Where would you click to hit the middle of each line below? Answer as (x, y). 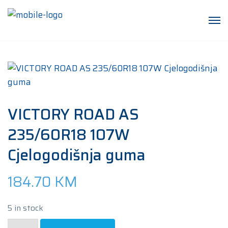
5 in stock (25, 208)
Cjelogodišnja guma (77, 155)
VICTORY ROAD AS (73, 114)
